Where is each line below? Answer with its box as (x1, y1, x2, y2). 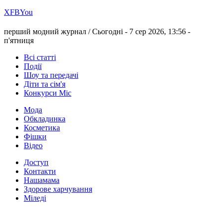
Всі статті (24, 53, 56, 62)
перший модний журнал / (4, 27, 92, 36)
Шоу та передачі (24, 71, 78, 80)
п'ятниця (4, 36, 34, 45)
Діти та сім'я (24, 80, 65, 89)
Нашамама (24, 176, 59, 185)
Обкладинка (24, 114, 65, 123)
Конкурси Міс (24, 89, 71, 98)
